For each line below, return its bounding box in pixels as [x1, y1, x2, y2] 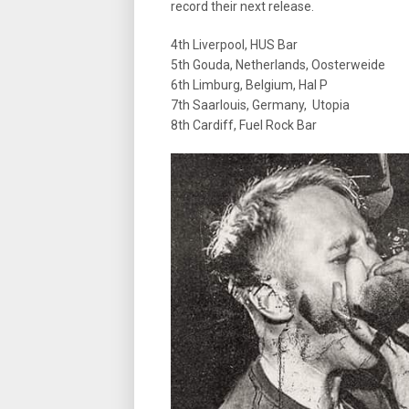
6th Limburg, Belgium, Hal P [171, 78, 328, 92]
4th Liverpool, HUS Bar [171, 37, 298, 52]
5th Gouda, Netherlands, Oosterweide [171, 58, 385, 72]
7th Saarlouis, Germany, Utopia [171, 98, 350, 112]
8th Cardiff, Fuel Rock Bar [171, 118, 317, 132]
